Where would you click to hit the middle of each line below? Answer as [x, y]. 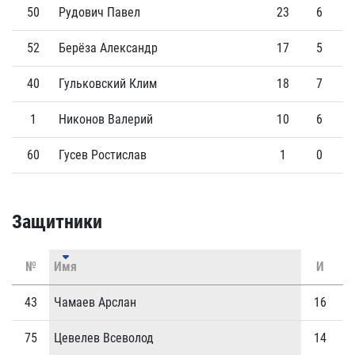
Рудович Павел [99, 12]
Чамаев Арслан [95, 302]
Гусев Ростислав [103, 155]
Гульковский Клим [108, 84]
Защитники [57, 222]
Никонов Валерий [106, 119]
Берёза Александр [108, 48]
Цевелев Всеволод [104, 338]
